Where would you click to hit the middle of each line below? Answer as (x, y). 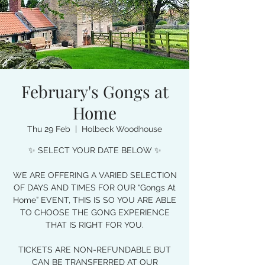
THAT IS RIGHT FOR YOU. (95, 225)
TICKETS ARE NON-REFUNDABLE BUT (95, 250)
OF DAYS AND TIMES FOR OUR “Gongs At (95, 188)
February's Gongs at (95, 91)
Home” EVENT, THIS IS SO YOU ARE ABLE (95, 200)
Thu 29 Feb (49, 129)
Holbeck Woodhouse (122, 129)
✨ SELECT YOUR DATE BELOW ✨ (95, 150)
